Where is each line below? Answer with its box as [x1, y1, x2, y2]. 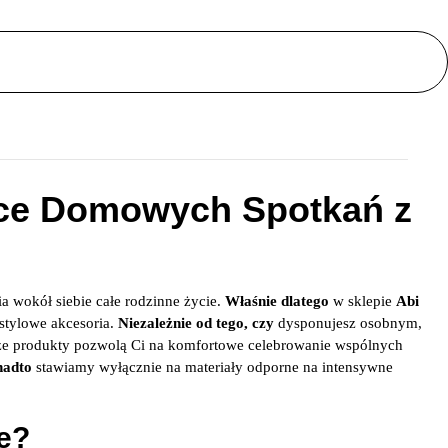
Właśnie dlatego [225, 293, 329, 309]
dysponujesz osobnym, [274, 315, 422, 331]
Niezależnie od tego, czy [118, 315, 274, 331]
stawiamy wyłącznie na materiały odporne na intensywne [32, 359, 393, 375]
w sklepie [329, 293, 396, 309]
